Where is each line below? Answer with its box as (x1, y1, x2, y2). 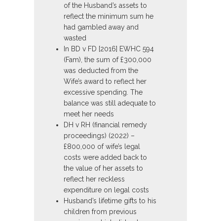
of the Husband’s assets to (64, 1, 147, 10)
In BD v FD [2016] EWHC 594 (64, 45, 154, 53)
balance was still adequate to (64, 99, 156, 108)
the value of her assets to (64, 164, 143, 173)
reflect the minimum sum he (64, 12, 153, 21)
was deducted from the (64, 67, 138, 75)
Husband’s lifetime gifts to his (64, 197, 156, 205)
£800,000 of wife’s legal (64, 143, 140, 151)
